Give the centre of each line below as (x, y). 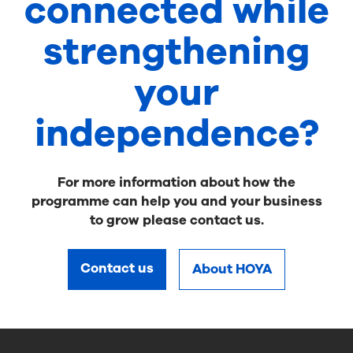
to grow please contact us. (176, 220)
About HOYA (232, 269)
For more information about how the (176, 182)
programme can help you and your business (176, 201)
